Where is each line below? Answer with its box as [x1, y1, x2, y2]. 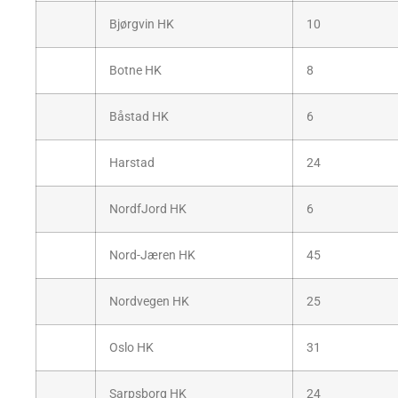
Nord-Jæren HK [109, 248, 195, 264]
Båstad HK [109, 109, 169, 125]
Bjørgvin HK [109, 17, 174, 33]
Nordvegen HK [109, 294, 189, 310]
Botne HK [109, 63, 162, 79]
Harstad [109, 155, 155, 171]
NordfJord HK [109, 202, 187, 218]
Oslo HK [109, 340, 154, 356]
